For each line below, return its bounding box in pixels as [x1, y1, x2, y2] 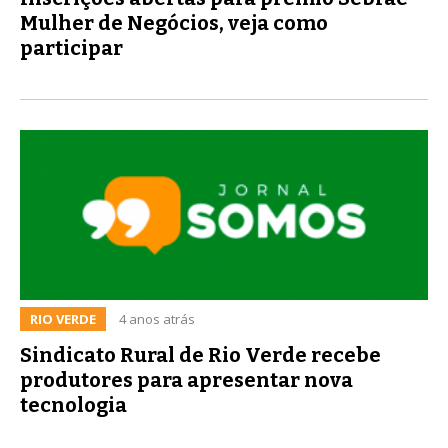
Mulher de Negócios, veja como [20, 10, 328, 35]
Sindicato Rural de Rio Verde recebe [20, 342, 381, 367]
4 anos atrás [119, 309, 195, 328]
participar [20, 35, 123, 60]
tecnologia [20, 392, 127, 417]
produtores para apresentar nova [20, 367, 353, 392]
